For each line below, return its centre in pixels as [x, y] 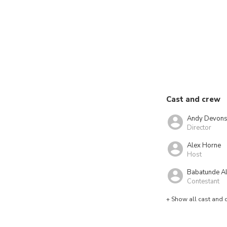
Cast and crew [193, 99]
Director [199, 127]
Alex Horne [204, 145]
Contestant [203, 181]
